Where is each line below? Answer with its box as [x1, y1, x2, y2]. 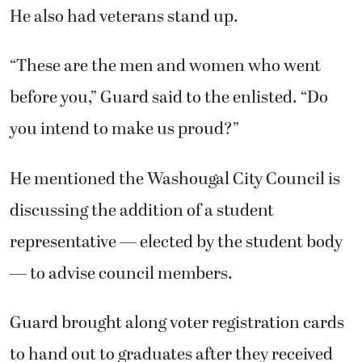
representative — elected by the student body [10, 229, 343, 255]
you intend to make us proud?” [10, 116, 239, 143]
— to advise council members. [10, 260, 233, 287]
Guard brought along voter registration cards [10, 310, 344, 337]
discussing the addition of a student [10, 197, 274, 224]
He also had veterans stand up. [10, 3, 238, 30]
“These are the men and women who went [10, 53, 321, 80]
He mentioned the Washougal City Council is [10, 166, 340, 192]
